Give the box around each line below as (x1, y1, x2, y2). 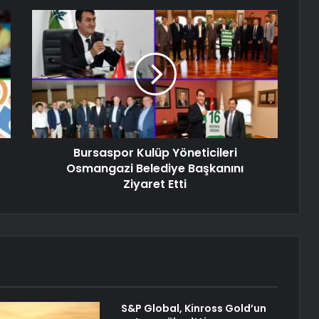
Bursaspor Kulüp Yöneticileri (73, 145, 237, 162)
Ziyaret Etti (123, 176, 187, 193)
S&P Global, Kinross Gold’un (120, 301, 266, 316)
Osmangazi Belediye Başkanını (66, 160, 244, 177)
